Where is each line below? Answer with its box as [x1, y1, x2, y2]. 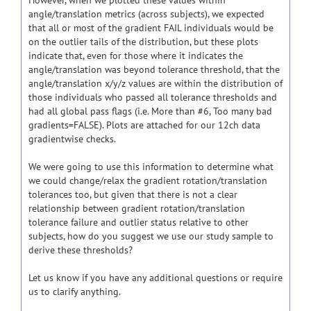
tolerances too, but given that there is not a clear [28, 188, 237, 201]
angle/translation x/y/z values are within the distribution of [28, 77, 283, 90]
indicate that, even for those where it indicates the [28, 49, 243, 62]
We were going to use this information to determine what [28, 160, 274, 173]
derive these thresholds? [28, 244, 133, 256]
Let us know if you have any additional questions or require [28, 271, 283, 284]
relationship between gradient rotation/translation [28, 202, 245, 215]
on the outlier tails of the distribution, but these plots [28, 35, 258, 48]
